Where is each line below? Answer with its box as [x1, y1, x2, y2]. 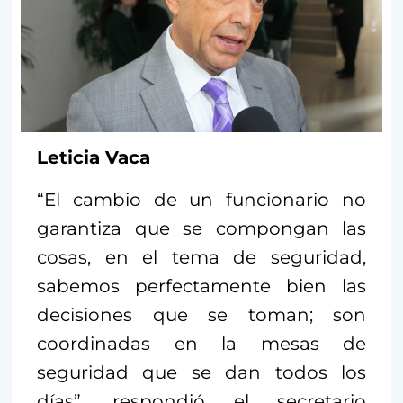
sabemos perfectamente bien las [37, 275, 366, 298]
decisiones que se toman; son [37, 304, 366, 327]
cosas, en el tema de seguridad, [37, 246, 366, 269]
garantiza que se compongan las [37, 218, 366, 240]
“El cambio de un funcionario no [37, 189, 366, 211]
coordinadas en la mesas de [37, 333, 366, 355]
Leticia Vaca [37, 147, 150, 169]
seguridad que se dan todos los [37, 362, 366, 384]
